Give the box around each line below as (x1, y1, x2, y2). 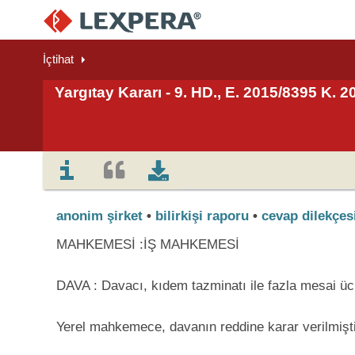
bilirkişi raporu (155, 208, 249, 224)
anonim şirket (56, 208, 147, 224)
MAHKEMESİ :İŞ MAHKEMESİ (56, 237, 239, 253)
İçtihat (43, 52, 74, 67)
